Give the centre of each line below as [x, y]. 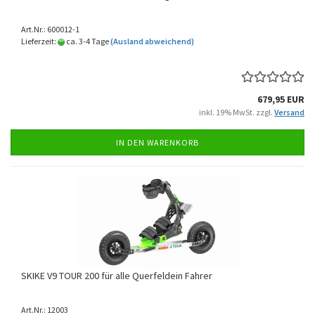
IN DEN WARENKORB [157, 142]
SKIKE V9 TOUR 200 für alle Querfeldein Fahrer [117, 276]
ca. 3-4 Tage [87, 41]
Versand [289, 112]
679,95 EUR [281, 99]
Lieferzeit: [39, 41]
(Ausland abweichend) [152, 41]
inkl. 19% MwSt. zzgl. [237, 112]
